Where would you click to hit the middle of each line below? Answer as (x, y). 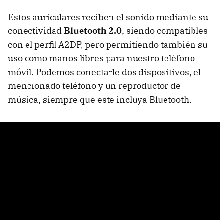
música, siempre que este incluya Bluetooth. (100, 99)
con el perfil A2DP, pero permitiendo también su (108, 44)
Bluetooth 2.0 (93, 31)
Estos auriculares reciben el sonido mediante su (108, 17)
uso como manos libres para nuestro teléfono (101, 58)
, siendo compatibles (165, 31)
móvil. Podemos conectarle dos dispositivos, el (104, 72)
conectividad (36, 31)
